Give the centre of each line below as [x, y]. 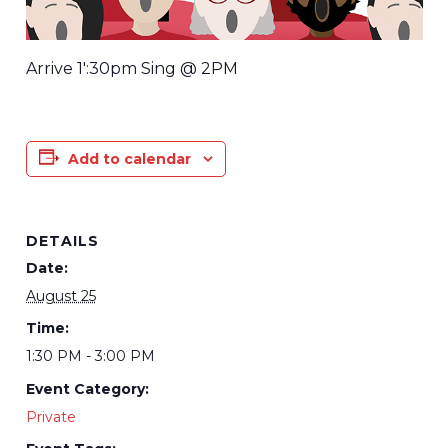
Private [50, 416]
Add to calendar [129, 158]
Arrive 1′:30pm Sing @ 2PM [131, 68]
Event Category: [87, 388]
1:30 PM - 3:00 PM [90, 356]
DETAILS [62, 240]
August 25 [60, 295]
